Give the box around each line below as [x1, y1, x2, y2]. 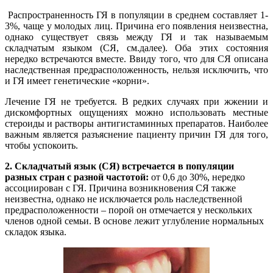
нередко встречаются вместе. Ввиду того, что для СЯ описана [5, 53, 268, 64]
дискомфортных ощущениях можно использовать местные [5, 107, 268, 118]
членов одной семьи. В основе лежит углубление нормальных [5, 215, 264, 226]
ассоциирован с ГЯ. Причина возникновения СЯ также [5, 182, 236, 193]
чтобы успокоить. [5, 140, 78, 151]
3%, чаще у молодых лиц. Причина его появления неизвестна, [5, 20, 268, 31]
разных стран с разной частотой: [5, 171, 149, 182]
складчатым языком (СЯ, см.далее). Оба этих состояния [5, 42, 268, 53]
